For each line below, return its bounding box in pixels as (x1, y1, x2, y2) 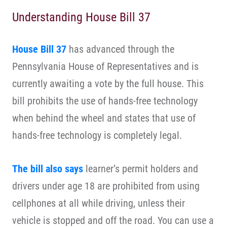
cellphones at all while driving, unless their (12, 197, 185, 209)
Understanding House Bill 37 (12, 10, 150, 24)
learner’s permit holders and (83, 163, 198, 175)
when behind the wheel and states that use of (12, 112, 196, 124)
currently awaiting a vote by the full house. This (12, 78, 204, 90)
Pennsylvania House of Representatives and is (12, 60, 199, 72)
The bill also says (12, 163, 83, 175)
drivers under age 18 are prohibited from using (12, 180, 200, 192)
